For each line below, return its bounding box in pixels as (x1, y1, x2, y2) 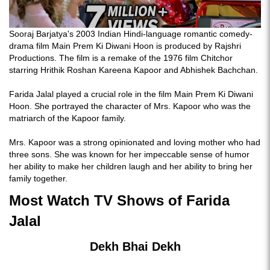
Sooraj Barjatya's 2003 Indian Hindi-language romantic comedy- (9, 29, 253, 39)
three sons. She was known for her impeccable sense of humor (9, 149, 250, 159)
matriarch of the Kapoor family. (9, 113, 128, 123)
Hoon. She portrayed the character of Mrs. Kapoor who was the (9, 101, 251, 111)
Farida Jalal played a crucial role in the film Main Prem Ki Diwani (9, 89, 253, 99)
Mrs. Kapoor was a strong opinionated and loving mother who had (9, 137, 260, 147)
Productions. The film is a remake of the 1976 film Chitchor (9, 53, 233, 63)
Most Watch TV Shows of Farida (9, 192, 230, 209)
